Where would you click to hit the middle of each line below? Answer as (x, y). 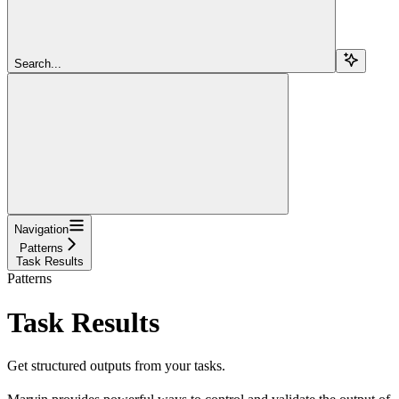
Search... (38, 64)
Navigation (41, 230)
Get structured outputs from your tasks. (116, 366)
